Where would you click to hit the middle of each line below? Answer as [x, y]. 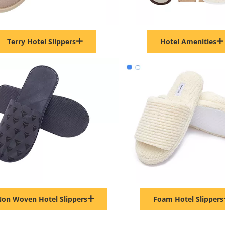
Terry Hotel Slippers [42, 42]
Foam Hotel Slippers [188, 199]
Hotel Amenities [188, 42]
